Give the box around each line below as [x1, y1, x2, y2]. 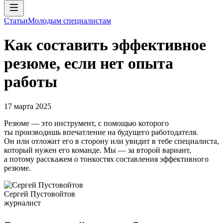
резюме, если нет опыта [4, 54, 173, 73]
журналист [4, 198, 41, 207]
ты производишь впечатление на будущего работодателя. [4, 127, 198, 136]
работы [4, 73, 57, 91]
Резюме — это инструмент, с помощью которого [4, 118, 169, 127]
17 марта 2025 [4, 102, 51, 111]
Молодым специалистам [28, 16, 111, 25]
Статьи [4, 16, 28, 25]
